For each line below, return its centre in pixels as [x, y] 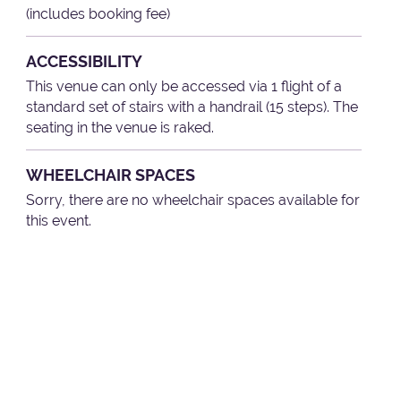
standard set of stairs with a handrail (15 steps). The [192, 107]
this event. [59, 220]
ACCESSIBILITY [85, 62]
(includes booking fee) [98, 14]
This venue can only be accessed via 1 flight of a [184, 87]
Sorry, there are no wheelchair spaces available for [193, 200]
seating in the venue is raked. [120, 128]
